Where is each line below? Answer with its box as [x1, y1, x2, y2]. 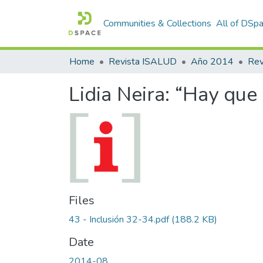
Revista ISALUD [109, 55, 177, 68]
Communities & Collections [103, 17, 212, 30]
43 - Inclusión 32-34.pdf [69, 213, 169, 226]
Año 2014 [191, 55, 234, 68]
